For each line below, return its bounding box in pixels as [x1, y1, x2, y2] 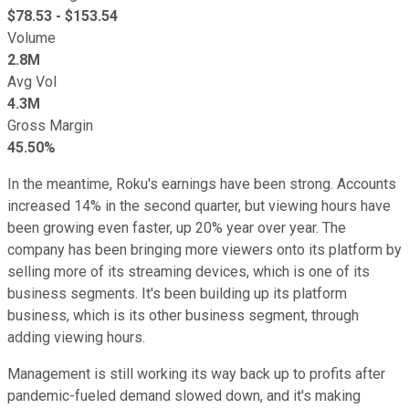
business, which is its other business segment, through [7, 306, 359, 324]
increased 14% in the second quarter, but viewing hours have [7, 196, 391, 215]
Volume [7, 28, 56, 47]
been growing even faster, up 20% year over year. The [7, 218, 346, 236]
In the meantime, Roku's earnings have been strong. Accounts [7, 174, 396, 193]
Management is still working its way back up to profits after [7, 364, 385, 383]
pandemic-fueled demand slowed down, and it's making [7, 386, 361, 404]
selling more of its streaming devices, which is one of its [7, 262, 370, 280]
